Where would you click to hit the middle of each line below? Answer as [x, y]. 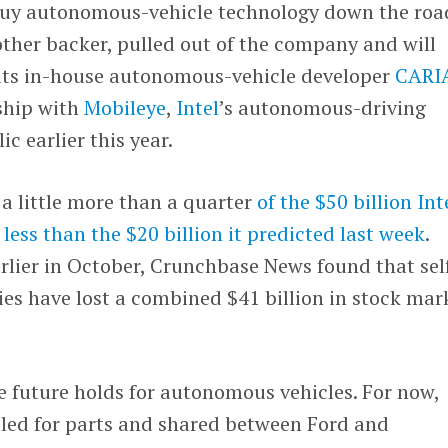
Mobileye [125, 107]
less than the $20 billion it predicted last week [215, 233]
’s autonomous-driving [323, 107]
